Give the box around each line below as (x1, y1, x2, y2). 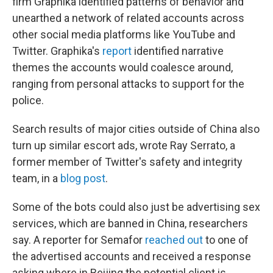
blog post (60, 172, 105, 185)
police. (12, 94, 44, 107)
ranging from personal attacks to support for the (12, 77, 244, 90)
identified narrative (132, 44, 224, 57)
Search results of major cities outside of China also (12, 122, 260, 135)
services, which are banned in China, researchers (12, 217, 248, 230)
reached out (145, 233, 205, 246)
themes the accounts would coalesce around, (12, 61, 233, 74)
